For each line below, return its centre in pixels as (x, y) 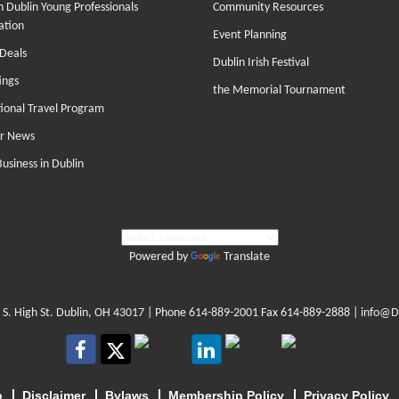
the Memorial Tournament (279, 90)
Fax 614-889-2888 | (309, 313)
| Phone (167, 313)
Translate (247, 257)
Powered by (160, 257)
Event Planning (250, 35)
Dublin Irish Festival (261, 63)
